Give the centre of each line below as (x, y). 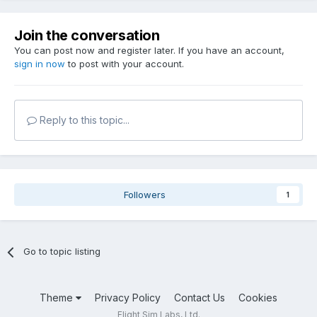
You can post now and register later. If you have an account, (149, 51)
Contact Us (200, 298)
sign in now (40, 64)
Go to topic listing (62, 252)
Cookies (258, 298)
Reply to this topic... (83, 120)
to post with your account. (125, 64)
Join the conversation (87, 36)
